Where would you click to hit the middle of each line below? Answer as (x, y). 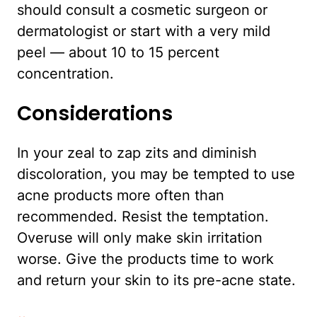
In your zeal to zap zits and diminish (137, 152)
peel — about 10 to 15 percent (118, 53)
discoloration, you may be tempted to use (156, 174)
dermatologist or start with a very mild (144, 31)
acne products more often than (121, 195)
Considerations (95, 113)
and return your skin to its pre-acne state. (156, 280)
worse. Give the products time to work (145, 259)
